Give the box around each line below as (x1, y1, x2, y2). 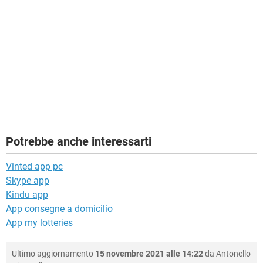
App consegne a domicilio (6, 203, 113, 215)
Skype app (6, 175, 49, 187)
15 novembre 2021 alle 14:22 (95, 249, 203, 259)
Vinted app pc (6, 161, 63, 173)
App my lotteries (6, 217, 73, 229)
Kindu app (6, 189, 48, 201)
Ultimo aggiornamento (12, 249, 95, 259)
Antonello (216, 249, 251, 259)
